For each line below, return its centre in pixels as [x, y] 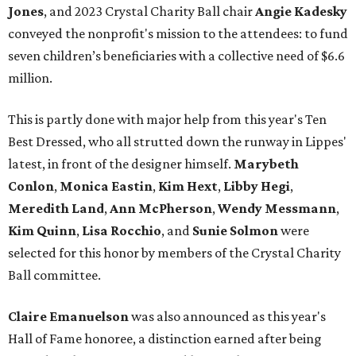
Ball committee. [54, 275]
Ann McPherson [161, 209]
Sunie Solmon [235, 231]
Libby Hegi [257, 186]
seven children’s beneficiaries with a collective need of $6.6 [176, 56]
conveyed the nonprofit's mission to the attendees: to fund [178, 34]
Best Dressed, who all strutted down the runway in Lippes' [177, 142]
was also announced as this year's [227, 317]
